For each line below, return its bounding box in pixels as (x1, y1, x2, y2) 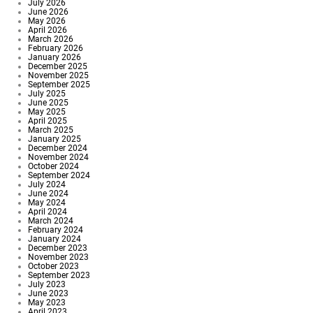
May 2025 (28, 107, 66, 117)
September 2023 (28, 270, 90, 280)
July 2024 (28, 180, 66, 189)
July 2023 (28, 279, 66, 289)
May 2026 (28, 16, 66, 26)
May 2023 (28, 298, 66, 307)
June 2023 (28, 289, 68, 298)
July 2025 (28, 89, 66, 99)
